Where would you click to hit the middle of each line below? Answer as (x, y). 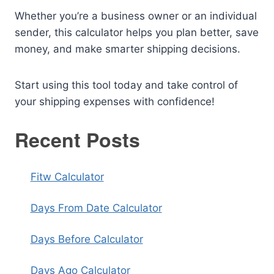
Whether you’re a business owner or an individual (136, 16)
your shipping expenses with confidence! (115, 102)
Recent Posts (77, 139)
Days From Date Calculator (96, 208)
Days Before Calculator (87, 239)
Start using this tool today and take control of (126, 85)
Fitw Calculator (67, 177)
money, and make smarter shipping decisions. (128, 49)
